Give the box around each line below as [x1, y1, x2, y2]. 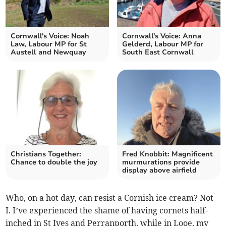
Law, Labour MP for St [11, 39, 87, 49]
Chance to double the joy [11, 157, 98, 167]
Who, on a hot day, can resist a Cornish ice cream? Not [6, 192, 214, 203]
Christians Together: [11, 149, 82, 159]
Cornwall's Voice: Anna [122, 31, 201, 41]
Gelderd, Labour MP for [122, 39, 203, 49]
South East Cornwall [122, 47, 194, 57]
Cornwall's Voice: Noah [11, 31, 90, 41]
